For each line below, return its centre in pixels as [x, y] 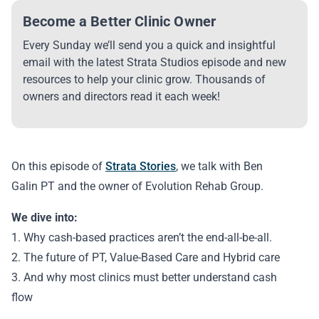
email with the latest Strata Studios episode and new [155, 62]
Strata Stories [141, 166]
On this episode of [58, 166]
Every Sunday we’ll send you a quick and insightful [149, 45]
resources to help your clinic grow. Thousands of [144, 79]
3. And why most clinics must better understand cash [144, 277]
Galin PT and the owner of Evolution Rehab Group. [137, 186]
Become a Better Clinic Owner [120, 21]
